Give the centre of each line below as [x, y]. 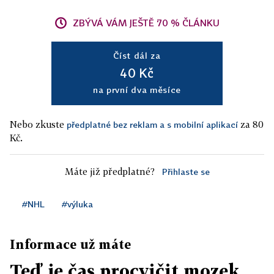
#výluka [77, 204]
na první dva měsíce [137, 90]
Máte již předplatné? [109, 172]
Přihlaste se [186, 172]
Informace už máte [70, 244]
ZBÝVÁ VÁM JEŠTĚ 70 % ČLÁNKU [146, 23]
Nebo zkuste [38, 124]
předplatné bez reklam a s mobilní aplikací [152, 125]
